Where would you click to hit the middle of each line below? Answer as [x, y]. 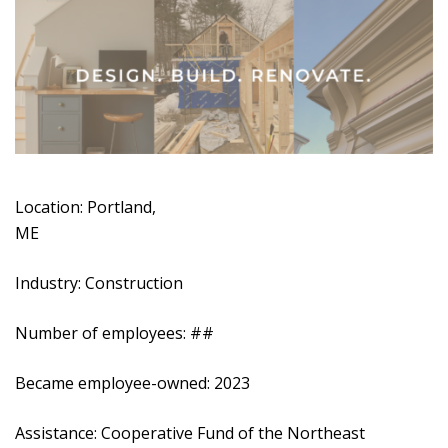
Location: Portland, [85, 207]
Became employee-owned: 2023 [132, 383]
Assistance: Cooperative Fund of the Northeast [190, 433]
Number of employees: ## [114, 333]
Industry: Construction [99, 283]
